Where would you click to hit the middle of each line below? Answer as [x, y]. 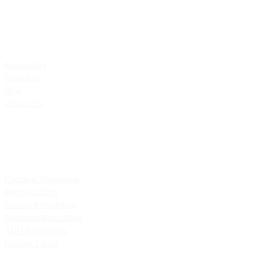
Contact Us [24, 104]
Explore [21, 27]
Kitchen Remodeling [40, 205]
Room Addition [31, 192]
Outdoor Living [32, 244]
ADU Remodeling [36, 231]
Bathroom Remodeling [44, 218]
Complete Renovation [42, 180]
